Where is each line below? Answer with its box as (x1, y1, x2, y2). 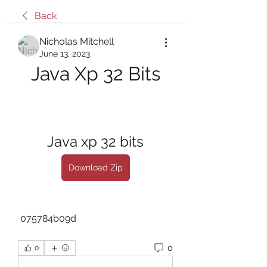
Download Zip (68, 163, 123, 172)
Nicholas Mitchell (39, 36, 114, 47)
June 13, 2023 (39, 49, 90, 58)
